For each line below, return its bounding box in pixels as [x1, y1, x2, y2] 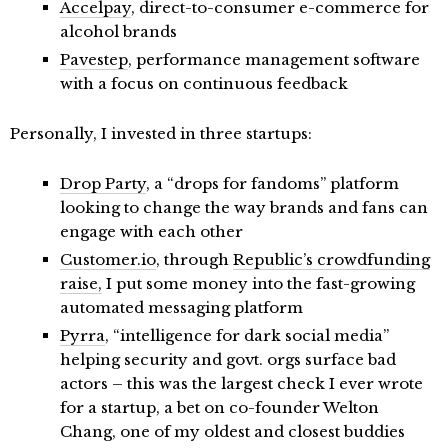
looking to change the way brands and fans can [60, 198, 428, 218]
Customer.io [60, 250, 156, 270]
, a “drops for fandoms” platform [146, 174, 399, 194]
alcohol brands [60, 22, 177, 42]
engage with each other [60, 222, 243, 242]
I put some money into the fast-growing [102, 274, 415, 294]
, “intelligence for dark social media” [105, 326, 389, 346]
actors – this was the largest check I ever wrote [60, 374, 423, 394]
